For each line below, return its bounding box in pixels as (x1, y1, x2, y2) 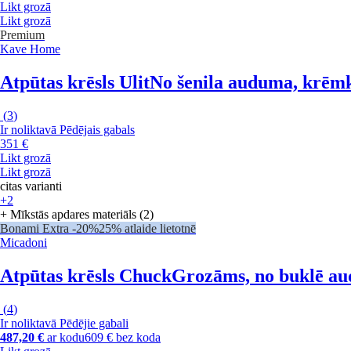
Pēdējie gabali (60, 316, 128, 330)
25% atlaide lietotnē (99, 222, 196, 236)
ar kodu (44, 330, 85, 344)
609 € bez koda (85, 330, 161, 344)
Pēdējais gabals (60, 123, 135, 137)
